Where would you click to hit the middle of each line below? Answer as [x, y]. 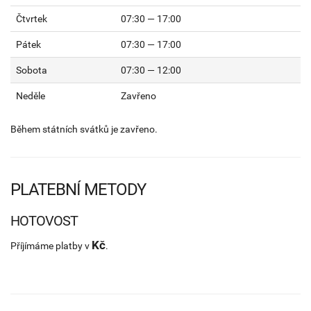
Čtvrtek [32, 18]
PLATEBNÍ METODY [78, 189]
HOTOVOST [44, 220]
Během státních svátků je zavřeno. [84, 129]
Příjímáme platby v [51, 245]
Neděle [31, 95]
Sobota [32, 70]
